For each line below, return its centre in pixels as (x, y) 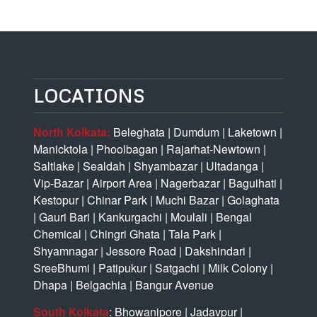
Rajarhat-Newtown (212, 149)
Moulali (187, 217)
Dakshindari (213, 251)
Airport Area (120, 183)
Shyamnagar (65, 251)
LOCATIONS (89, 96)
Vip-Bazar (58, 183)
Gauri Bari (64, 217)
